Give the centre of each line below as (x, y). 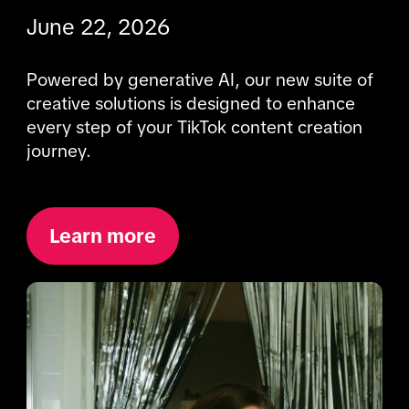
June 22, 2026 (98, 27)
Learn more (102, 236)
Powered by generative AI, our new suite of (199, 80)
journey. (58, 152)
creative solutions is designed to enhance (190, 104)
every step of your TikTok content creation (194, 128)
